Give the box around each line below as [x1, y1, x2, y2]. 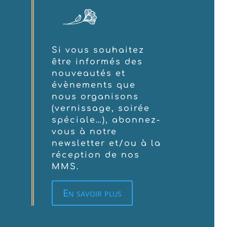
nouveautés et [52, 69, 126, 79]
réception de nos [52, 150, 140, 160]
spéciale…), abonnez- [52, 116, 161, 125]
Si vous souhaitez [52, 46, 145, 55]
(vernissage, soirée [52, 104, 150, 113]
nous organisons [52, 92, 139, 102]
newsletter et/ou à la [52, 139, 162, 148]
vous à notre [52, 127, 118, 137]
